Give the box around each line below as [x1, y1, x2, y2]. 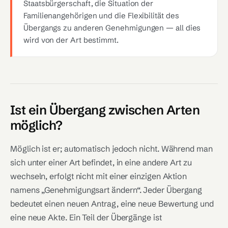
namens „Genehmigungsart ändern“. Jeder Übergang [10, 185, 203, 195]
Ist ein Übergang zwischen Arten [10, 102, 199, 118]
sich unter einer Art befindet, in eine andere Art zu [10, 157, 192, 167]
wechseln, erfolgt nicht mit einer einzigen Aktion [10, 171, 187, 181]
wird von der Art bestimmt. [23, 35, 119, 45]
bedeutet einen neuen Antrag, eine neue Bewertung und [10, 198, 214, 209]
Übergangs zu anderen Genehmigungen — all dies [23, 23, 201, 33]
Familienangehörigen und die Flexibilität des [23, 11, 179, 20]
